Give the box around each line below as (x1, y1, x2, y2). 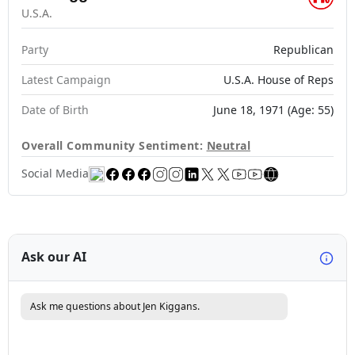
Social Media (21, 165, 89, 181)
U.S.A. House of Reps (223, 72, 334, 87)
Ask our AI (21, 248, 86, 266)
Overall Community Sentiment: (21, 138, 207, 153)
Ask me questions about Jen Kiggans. (30, 299, 200, 313)
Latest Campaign (21, 72, 111, 87)
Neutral (206, 138, 250, 153)
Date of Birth (21, 102, 89, 117)
